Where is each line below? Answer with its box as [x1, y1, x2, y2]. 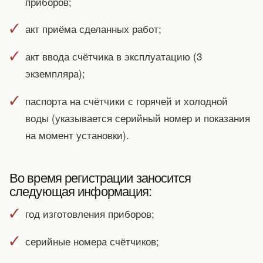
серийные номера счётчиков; [25, 233, 159, 248]
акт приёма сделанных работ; [25, 21, 161, 36]
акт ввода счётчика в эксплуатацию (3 [25, 49, 202, 64]
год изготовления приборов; [25, 205, 154, 221]
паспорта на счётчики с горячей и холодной [25, 93, 228, 109]
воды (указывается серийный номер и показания [25, 110, 250, 126]
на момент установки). [25, 127, 129, 143]
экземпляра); [25, 66, 85, 81]
